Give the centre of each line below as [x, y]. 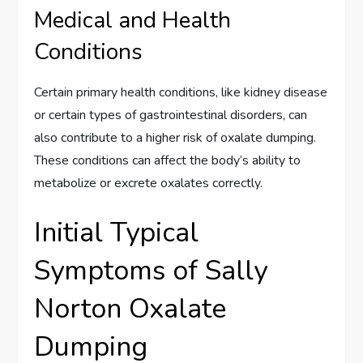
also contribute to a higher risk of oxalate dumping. [175, 138]
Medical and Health [133, 21]
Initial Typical [117, 233]
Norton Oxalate [130, 309]
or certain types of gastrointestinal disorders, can [171, 115]
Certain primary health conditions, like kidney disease [181, 93]
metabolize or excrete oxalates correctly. [149, 184]
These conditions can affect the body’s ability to [168, 161]
